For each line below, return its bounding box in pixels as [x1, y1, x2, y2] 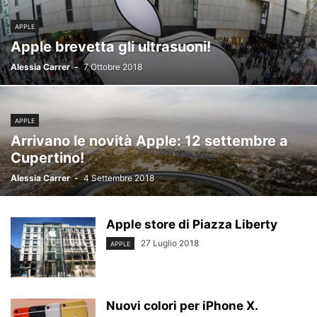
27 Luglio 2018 [141, 238, 199, 248]
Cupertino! [11, 149, 84, 166]
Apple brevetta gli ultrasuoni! [11, 38, 211, 55]
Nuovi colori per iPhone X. [106, 299, 258, 313]
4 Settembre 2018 [83, 173, 154, 183]
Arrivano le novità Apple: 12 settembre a [11, 132, 288, 149]
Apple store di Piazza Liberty [106, 217, 277, 231]
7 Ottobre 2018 [83, 62, 142, 72]
